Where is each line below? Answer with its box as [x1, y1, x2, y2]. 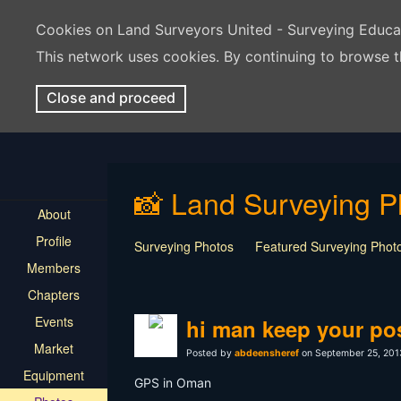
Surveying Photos [134, 237, 234, 255]
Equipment [23, 366, 84, 384]
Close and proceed [47, 89, 175, 107]
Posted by [186, 347, 235, 359]
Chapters [28, 286, 80, 303]
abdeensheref [235, 347, 299, 359]
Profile [36, 232, 72, 250]
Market [34, 339, 73, 357]
